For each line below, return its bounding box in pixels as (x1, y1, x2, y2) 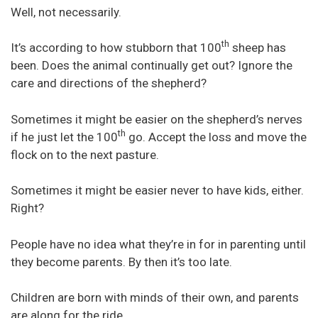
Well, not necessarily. (11, 4, 121, 19)
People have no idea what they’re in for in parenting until (11, 236, 306, 251)
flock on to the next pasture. (11, 147, 159, 162)
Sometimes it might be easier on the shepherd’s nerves (11, 111, 302, 126)
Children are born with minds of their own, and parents (11, 290, 299, 305)
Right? (11, 201, 44, 216)
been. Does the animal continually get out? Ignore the (11, 58, 292, 73)
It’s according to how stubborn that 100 (11, 40, 221, 55)
